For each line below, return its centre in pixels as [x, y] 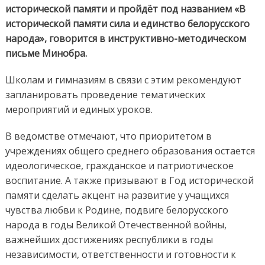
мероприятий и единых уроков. [79, 109]
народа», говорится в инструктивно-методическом [125, 38]
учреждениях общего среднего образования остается [130, 151]
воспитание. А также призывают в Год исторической [129, 180]
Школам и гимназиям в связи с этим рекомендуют [123, 80]
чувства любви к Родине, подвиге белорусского [117, 210]
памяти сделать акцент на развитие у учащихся [117, 195]
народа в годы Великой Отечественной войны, [116, 224]
